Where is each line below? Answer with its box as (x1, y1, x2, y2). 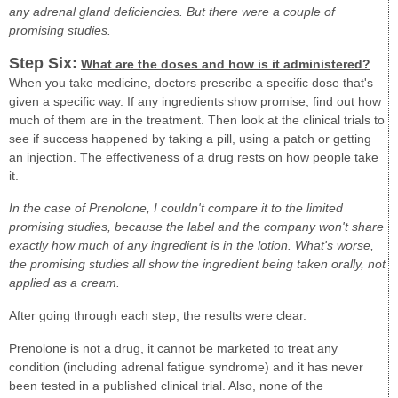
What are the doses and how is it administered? (81, 56, 370, 71)
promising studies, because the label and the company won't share (9, 219, 384, 235)
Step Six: (9, 53, 77, 72)
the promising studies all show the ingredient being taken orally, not (9, 257, 386, 272)
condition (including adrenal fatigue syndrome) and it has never (9, 359, 363, 374)
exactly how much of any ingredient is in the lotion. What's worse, (9, 238, 374, 253)
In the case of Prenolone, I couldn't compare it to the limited (9, 201, 343, 216)
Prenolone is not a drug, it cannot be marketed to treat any (9, 340, 338, 355)
